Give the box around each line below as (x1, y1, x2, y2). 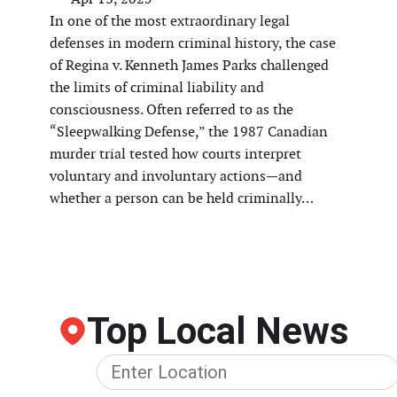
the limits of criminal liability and (50, 78, 264, 97)
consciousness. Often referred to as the (50, 100, 293, 120)
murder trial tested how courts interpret (50, 144, 301, 164)
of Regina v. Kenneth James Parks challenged (50, 56, 329, 75)
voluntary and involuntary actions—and (50, 167, 302, 186)
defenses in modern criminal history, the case (50, 34, 336, 53)
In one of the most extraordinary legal (50, 12, 290, 31)
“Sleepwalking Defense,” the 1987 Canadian (50, 122, 328, 142)
